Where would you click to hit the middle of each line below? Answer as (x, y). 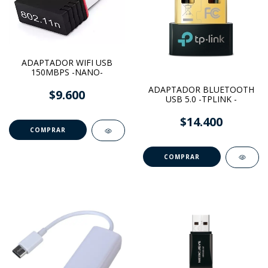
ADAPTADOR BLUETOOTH (201, 89)
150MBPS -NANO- (67, 72)
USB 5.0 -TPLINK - (201, 99)
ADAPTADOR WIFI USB (67, 63)
